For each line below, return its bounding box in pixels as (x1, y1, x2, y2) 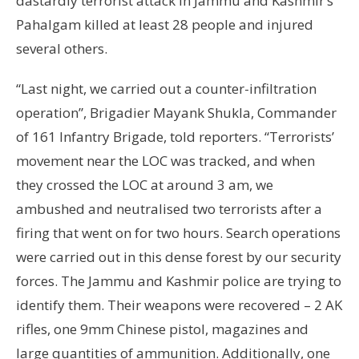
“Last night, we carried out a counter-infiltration (16, 79, 317, 99)
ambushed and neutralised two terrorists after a (16, 200, 322, 219)
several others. (16, 39, 107, 58)
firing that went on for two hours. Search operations (16, 224, 341, 243)
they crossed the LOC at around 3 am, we (16, 175, 273, 195)
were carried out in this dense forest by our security (16, 248, 341, 267)
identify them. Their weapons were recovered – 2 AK (16, 296, 342, 315)
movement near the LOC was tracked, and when (16, 151, 315, 171)
